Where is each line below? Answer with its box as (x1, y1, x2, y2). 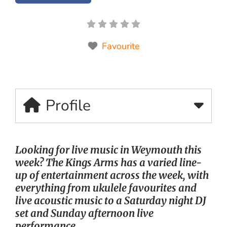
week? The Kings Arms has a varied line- (15, 156, 202, 169)
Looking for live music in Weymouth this (15, 143, 202, 156)
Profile (46, 95, 91, 116)
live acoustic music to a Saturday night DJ (15, 194, 206, 207)
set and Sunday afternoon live (15, 206, 154, 219)
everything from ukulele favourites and (15, 181, 197, 194)
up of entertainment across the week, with (15, 168, 209, 181)
